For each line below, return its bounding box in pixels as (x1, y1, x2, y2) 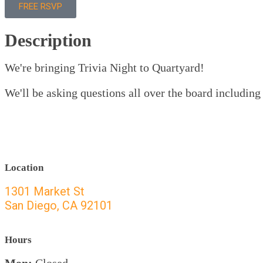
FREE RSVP (19, 1, 62, 12)
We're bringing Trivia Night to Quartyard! (5, 61, 204, 74)
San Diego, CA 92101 (5, 198, 113, 213)
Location (5, 162, 43, 173)
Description (5, 31, 92, 50)
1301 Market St (5, 184, 85, 198)
